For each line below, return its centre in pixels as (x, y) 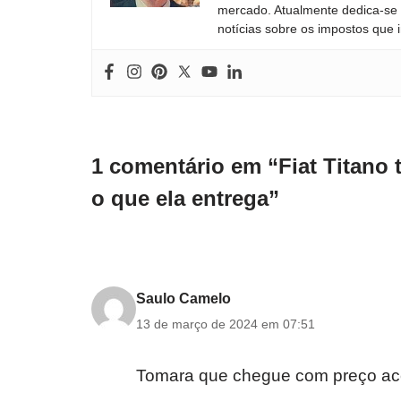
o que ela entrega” (185, 198)
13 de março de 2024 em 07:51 (226, 324)
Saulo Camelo (183, 299)
